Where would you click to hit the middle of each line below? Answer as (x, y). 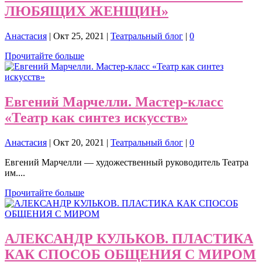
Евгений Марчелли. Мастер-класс (114, 102)
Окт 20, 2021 (79, 143)
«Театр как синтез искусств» (96, 118)
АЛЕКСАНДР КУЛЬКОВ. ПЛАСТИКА (129, 239)
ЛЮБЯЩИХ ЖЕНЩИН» (87, 11)
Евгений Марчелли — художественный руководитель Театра (127, 163)
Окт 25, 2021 (79, 36)
